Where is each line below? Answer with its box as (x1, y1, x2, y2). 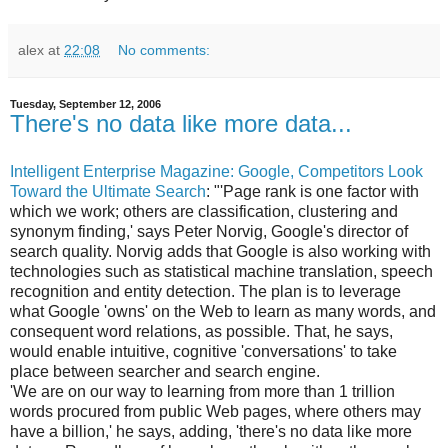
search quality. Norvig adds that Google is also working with (10, 242, 431, 260)
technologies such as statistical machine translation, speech (10, 262, 433, 280)
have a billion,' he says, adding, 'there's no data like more (10, 422, 412, 440)
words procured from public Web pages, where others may (10, 402, 421, 420)
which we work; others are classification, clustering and (10, 202, 398, 220)
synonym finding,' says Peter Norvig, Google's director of (10, 222, 408, 240)
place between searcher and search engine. (10, 362, 320, 380)
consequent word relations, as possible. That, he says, (10, 322, 393, 340)
